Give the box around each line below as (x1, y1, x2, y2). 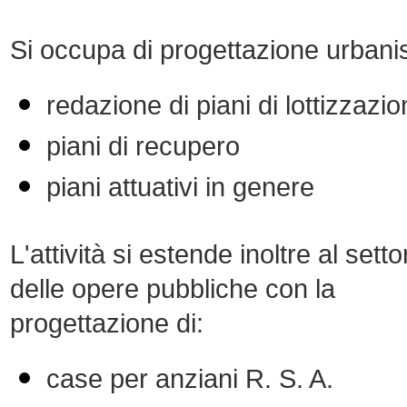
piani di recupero (46, 131, 240, 161)
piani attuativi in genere (46, 172, 314, 202)
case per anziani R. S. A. (46, 363, 333, 393)
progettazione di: (10, 308, 203, 338)
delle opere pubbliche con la (10, 273, 335, 303)
